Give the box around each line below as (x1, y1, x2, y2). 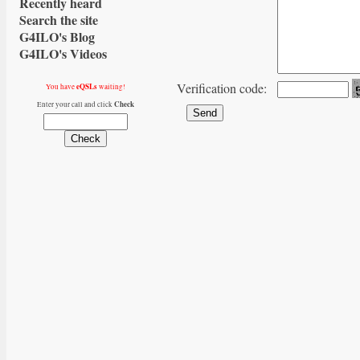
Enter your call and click (36, 100, 114, 109)
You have (45, 82, 76, 92)
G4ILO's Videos (19, 44, 107, 63)
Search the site (19, 10, 98, 29)
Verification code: (177, 80, 267, 96)
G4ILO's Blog (19, 27, 95, 46)
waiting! (96, 82, 125, 92)
